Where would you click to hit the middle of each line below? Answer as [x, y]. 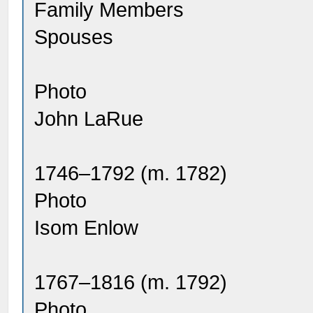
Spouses [74, 37]
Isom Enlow [87, 228]
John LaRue [89, 119]
